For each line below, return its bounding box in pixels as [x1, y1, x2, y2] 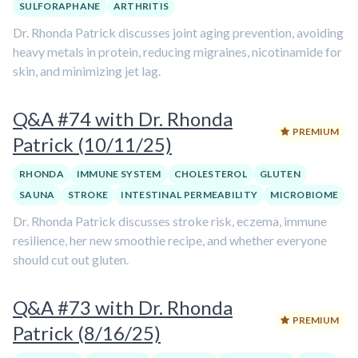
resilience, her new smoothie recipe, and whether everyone [13, 233, 327, 248]
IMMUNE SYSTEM [76, 168, 161, 180]
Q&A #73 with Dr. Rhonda [13, 296, 233, 319]
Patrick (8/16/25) [13, 321, 161, 344]
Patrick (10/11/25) [13, 133, 172, 156]
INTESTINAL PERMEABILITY [121, 189, 258, 201]
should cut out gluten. [13, 252, 129, 267]
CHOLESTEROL [173, 168, 248, 180]
